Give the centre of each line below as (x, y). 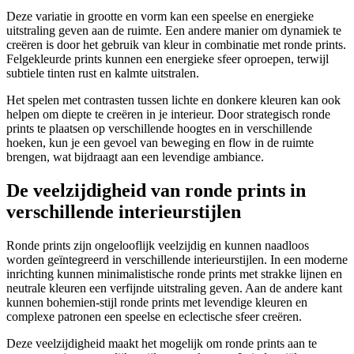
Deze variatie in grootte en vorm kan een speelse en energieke (160, 17)
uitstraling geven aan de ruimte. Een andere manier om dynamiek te (174, 31)
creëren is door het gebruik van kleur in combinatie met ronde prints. (176, 45)
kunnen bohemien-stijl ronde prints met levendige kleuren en (157, 303)
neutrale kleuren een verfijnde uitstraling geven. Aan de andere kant (174, 288)
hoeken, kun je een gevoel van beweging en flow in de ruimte (160, 143)
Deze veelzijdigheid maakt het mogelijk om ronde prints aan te (162, 344)
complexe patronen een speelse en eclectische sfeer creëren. (154, 317)
